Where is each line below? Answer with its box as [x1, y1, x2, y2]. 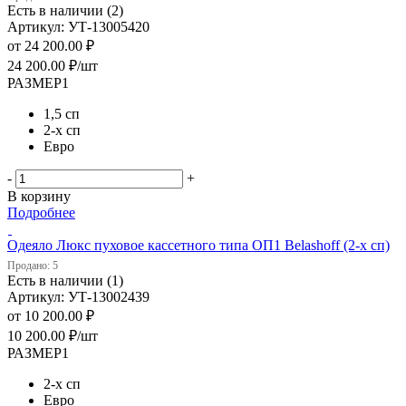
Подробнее [7, 204, 75, 220]
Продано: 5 [7, 258, 58, 272]
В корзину [7, 188, 71, 204]
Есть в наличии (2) [7, 2, 123, 18]
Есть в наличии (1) [7, 272, 123, 288]
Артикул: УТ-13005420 [7, 18, 150, 34]
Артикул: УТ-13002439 [7, 288, 150, 304]
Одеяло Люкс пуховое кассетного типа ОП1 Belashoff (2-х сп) [7, 237, 390, 253]
